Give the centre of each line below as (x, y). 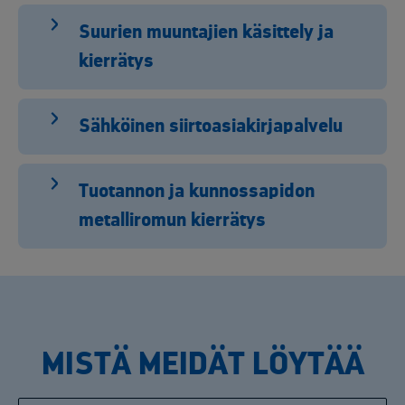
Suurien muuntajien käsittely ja (206, 33)
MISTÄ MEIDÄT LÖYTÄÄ (202, 364)
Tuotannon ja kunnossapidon (197, 192)
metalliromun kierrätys (172, 221)
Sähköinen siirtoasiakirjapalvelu (211, 127)
